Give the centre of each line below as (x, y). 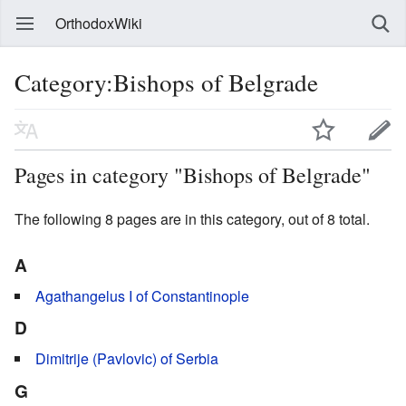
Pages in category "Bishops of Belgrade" (193, 174)
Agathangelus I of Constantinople (142, 295)
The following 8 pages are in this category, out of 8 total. (192, 218)
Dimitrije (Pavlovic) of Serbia (127, 358)
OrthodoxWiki (99, 23)
